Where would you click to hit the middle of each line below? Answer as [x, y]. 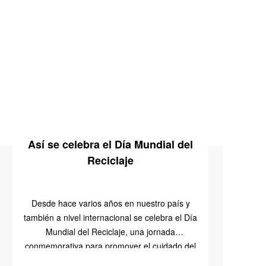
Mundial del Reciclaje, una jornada [110, 232]
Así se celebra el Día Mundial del [110, 144]
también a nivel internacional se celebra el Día [110, 217]
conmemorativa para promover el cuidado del [110, 246]
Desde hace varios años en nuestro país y [110, 203]
